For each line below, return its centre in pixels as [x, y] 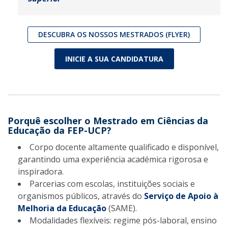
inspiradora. [41, 172]
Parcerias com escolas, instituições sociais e [112, 184]
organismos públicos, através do [81, 196]
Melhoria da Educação [62, 208]
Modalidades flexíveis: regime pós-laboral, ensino [123, 221]
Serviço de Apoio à [181, 196]
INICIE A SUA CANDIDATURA [114, 59]
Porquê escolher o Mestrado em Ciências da [108, 121]
